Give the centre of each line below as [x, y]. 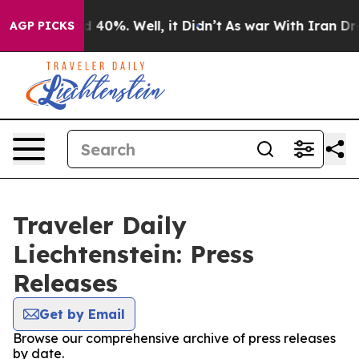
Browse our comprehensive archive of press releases [174, 338]
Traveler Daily [100, 225]
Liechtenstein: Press [133, 254]
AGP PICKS [42, 26]
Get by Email [82, 314]
